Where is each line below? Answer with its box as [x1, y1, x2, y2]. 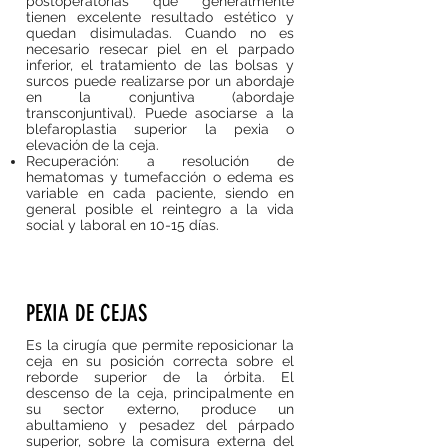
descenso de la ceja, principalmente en [26, 385, 294, 401]
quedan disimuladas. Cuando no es [26, 25, 294, 41]
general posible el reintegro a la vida [26, 201, 294, 217]
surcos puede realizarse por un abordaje [26, 73, 294, 89]
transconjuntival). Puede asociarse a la [26, 105, 294, 121]
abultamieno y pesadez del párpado [26, 417, 294, 433]
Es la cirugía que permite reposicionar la [26, 337, 294, 353]
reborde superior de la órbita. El [26, 369, 294, 385]
